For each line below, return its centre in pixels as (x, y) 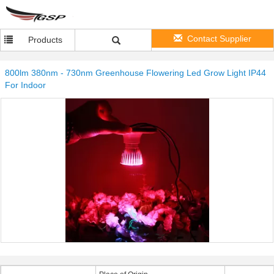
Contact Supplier (219, 39)
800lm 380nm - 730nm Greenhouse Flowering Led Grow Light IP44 (135, 73)
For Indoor (25, 85)
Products (46, 40)
